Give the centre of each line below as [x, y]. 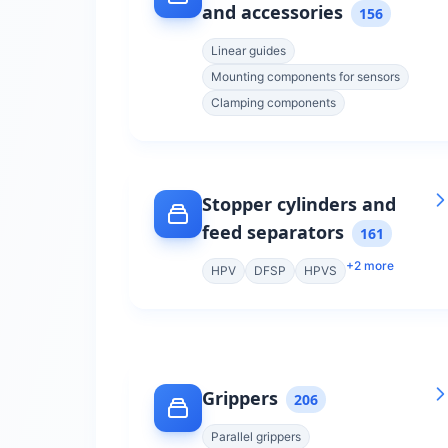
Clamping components [273, 102]
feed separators [273, 232]
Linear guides [248, 50]
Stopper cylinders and [299, 204]
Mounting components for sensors [305, 76]
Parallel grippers [256, 436]
